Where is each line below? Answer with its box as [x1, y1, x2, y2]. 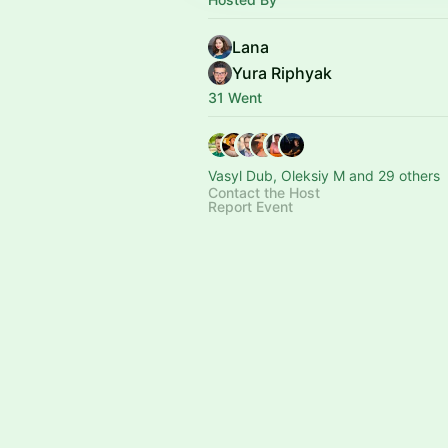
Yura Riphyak [232, 63, 332, 83]
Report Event [208, 198, 293, 215]
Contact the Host [208, 184, 320, 201]
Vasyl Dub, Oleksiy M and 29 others [208, 167, 440, 184]
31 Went [208, 89, 262, 106]
